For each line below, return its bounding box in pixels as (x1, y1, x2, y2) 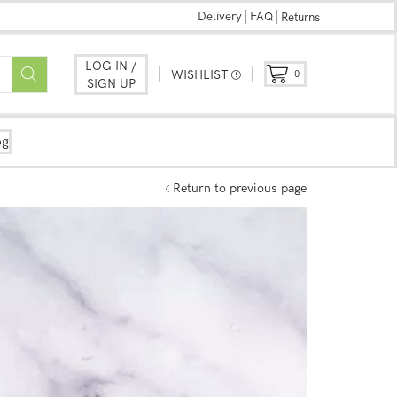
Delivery (197, 9, 242, 23)
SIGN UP (86, 74, 136, 91)
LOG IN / (85, 57, 137, 74)
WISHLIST (171, 66, 230, 82)
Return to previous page (173, 179, 307, 196)
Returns (280, 9, 320, 24)
